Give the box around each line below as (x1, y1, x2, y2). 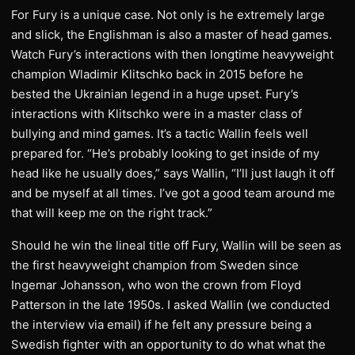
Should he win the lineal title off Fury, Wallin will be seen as (11, 238, 342, 253)
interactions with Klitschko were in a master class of (11, 106, 302, 121)
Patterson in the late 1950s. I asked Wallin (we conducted (11, 297, 330, 312)
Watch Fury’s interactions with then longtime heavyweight (11, 47, 334, 62)
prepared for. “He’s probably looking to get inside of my (11, 146, 319, 161)
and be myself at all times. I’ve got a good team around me (11, 185, 335, 200)
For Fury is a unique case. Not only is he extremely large (11, 7, 325, 22)
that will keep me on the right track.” (11, 205, 212, 220)
